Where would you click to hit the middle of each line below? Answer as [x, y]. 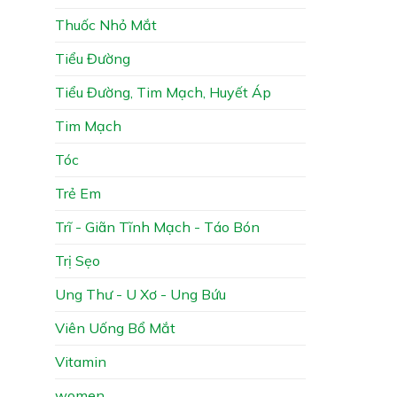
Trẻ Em [78, 193]
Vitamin [81, 361]
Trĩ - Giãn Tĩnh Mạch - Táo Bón [157, 226]
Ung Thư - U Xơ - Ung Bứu [140, 294]
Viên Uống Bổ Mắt [115, 327]
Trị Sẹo [78, 260]
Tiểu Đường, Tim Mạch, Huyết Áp [163, 92]
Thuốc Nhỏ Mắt [106, 24]
